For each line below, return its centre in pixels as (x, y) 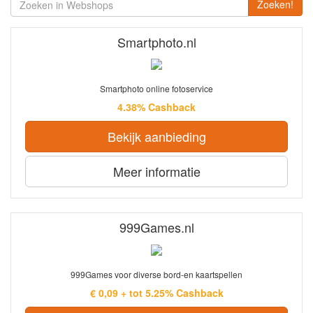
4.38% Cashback (156, 107)
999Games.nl (156, 227)
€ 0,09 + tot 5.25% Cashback (156, 292)
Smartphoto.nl (156, 42)
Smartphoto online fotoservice (156, 89)
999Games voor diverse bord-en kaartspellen (156, 274)
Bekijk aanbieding (156, 137)
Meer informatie (156, 172)
